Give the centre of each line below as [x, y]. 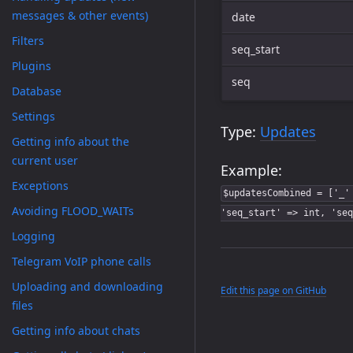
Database [37, 91]
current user [45, 160]
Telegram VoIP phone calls [82, 261]
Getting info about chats [76, 331]
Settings [33, 116]
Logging [33, 236]
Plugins [32, 66]
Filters [28, 41]
